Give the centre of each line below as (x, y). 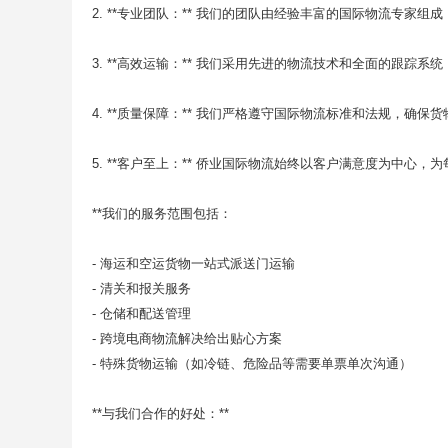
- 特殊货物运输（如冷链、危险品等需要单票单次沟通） (252, 363)
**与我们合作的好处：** (160, 413)
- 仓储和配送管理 (141, 313)
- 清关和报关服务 (141, 288)
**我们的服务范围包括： (162, 213)
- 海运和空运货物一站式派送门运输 (193, 263)
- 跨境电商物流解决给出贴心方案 (187, 338)
